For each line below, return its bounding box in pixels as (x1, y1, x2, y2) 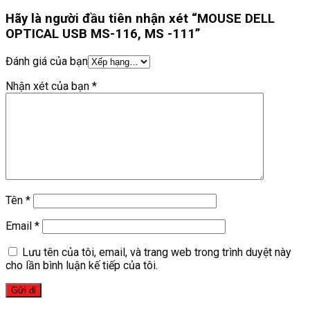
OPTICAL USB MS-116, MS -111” (6, 26, 201, 42)
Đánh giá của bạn (6, 54, 88, 68)
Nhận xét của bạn (6, 79, 92, 93)
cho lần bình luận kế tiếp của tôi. (6, 258, 158, 272)
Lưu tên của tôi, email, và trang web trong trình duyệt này (22, 245, 291, 259)
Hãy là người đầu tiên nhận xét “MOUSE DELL (6, 11, 275, 27)
